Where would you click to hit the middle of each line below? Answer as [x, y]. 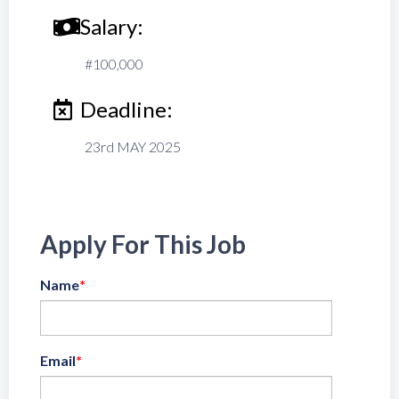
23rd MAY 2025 [133, 147]
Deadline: [126, 109]
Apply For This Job [143, 244]
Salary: [112, 26]
